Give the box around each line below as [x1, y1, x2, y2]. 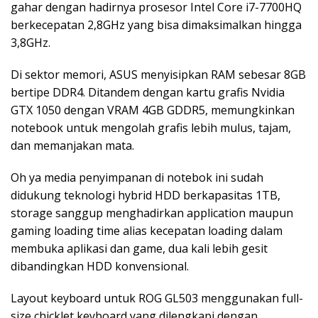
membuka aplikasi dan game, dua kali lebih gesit [11, 241, 268, 257]
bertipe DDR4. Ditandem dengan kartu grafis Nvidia [11, 84, 285, 101]
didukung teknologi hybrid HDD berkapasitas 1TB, [11, 187, 280, 204]
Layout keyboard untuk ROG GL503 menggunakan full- [11, 290, 303, 307]
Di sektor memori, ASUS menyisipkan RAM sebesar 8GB [11, 67, 306, 83]
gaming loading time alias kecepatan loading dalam [11, 223, 283, 239]
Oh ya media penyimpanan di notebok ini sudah [11, 170, 263, 186]
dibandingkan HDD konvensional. [11, 258, 189, 275]
